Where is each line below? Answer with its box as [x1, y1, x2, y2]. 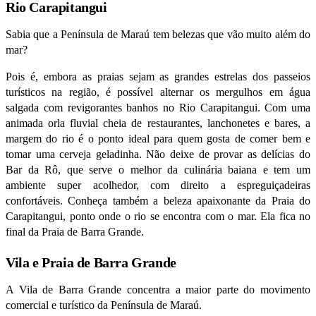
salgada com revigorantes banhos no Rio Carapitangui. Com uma [6, 102, 310, 114]
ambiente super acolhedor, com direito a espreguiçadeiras [6, 179, 310, 192]
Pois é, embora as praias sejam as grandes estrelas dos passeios [6, 71, 310, 83]
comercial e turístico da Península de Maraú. [6, 299, 202, 312]
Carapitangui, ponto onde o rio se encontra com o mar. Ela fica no [6, 210, 310, 223]
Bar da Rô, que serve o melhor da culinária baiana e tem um [6, 164, 310, 176]
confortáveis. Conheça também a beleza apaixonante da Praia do [6, 195, 310, 207]
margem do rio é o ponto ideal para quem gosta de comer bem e [6, 133, 310, 145]
